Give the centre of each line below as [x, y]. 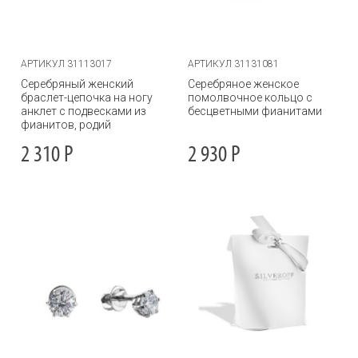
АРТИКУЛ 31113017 [66, 64]
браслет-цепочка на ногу [87, 97]
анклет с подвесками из [84, 111]
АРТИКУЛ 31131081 [233, 64]
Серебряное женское [243, 84]
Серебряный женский [77, 84]
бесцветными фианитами [255, 111]
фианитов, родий [66, 125]
